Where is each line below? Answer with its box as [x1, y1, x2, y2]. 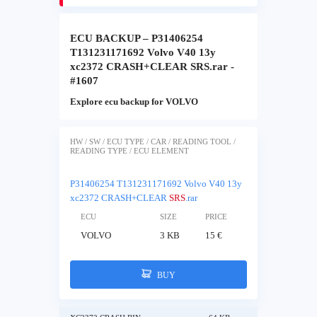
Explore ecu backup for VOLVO [70, 96, 198, 108]
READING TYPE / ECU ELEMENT [70, 146, 189, 155]
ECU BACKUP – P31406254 [70, 33, 203, 45]
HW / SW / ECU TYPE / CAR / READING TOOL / [70, 137, 236, 146]
